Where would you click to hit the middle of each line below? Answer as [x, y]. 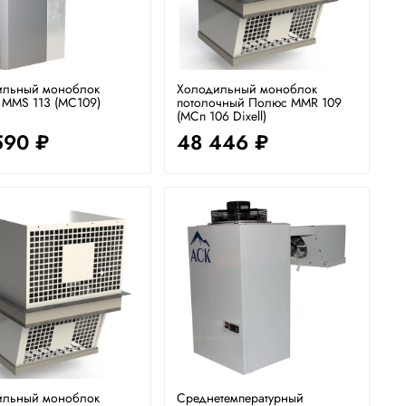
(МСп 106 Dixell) [222, 116]
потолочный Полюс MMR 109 [260, 102]
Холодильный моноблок [247, 88]
